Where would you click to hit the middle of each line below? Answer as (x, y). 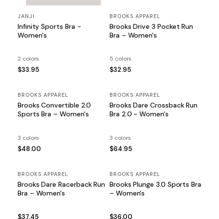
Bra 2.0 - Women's (139, 114)
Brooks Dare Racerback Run (62, 184)
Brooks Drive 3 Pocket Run (152, 26)
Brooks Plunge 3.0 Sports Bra (155, 184)
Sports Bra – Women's (53, 114)
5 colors (121, 59)
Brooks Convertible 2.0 (55, 105)
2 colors (29, 59)
